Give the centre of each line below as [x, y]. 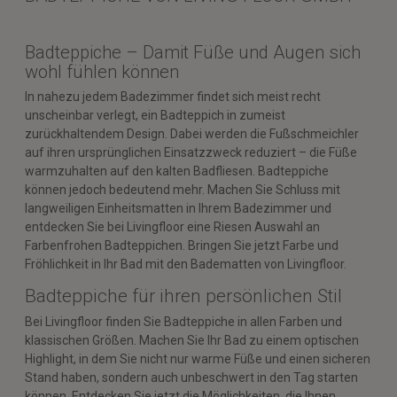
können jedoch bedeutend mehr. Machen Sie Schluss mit [183, 189]
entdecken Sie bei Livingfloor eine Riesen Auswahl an [172, 226]
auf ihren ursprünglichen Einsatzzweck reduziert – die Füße [191, 152]
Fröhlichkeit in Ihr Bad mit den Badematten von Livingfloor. [186, 264]
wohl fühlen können [102, 71]
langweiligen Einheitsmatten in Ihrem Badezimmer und [178, 208]
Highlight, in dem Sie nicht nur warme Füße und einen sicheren [198, 358]
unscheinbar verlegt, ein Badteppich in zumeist [155, 115]
